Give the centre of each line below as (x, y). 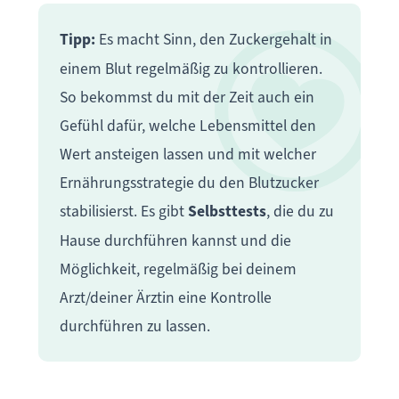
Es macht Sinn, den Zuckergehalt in (213, 39)
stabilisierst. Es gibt (123, 211)
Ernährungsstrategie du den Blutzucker (189, 182)
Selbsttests (227, 211)
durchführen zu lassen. (134, 326)
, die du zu (300, 211)
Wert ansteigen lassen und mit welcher (187, 154)
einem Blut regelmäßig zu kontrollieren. (191, 68)
